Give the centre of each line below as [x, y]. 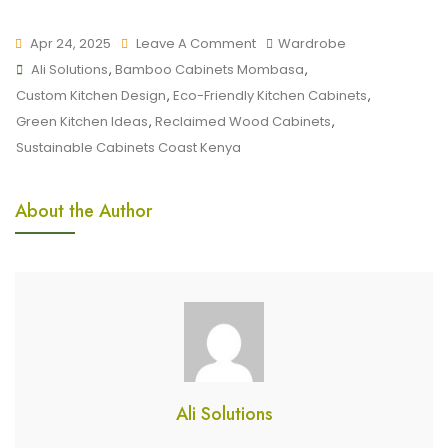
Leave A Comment [196, 43]
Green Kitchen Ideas [82, 121]
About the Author [83, 211]
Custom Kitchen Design [91, 95]
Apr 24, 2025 [70, 43]
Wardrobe [312, 43]
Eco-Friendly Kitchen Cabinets [270, 95]
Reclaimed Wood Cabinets [243, 121]
